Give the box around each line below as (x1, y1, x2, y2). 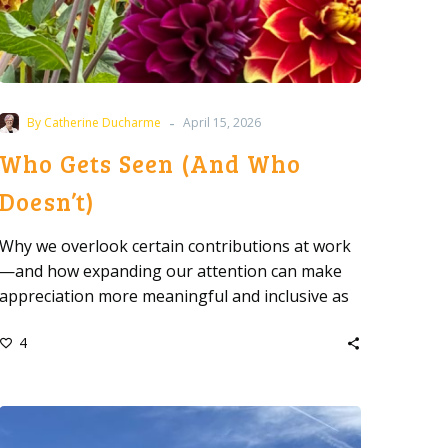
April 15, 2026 (183, 114, 261, 131)
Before (180, 407, 232, 429)
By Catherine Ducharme (27, 114, 161, 131)
